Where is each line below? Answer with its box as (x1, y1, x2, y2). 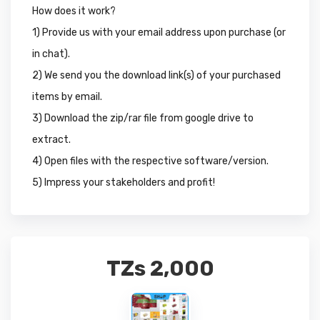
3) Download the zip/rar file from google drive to (32, 112, 254, 125)
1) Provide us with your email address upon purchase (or (32, 26, 286, 39)
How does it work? (32, 5, 116, 18)
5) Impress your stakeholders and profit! (32, 176, 215, 189)
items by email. (32, 91, 102, 104)
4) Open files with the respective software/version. (32, 155, 269, 168)
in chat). (32, 48, 70, 61)
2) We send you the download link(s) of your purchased (32, 69, 281, 82)
